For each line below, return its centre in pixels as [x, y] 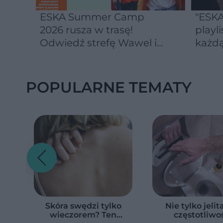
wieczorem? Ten [83, 215]
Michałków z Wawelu [92, 69]
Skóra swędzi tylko [83, 206]
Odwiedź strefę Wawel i [98, 43]
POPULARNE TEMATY [109, 87]
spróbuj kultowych [86, 56]
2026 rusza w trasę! [86, 30]
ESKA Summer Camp [92, 17]
